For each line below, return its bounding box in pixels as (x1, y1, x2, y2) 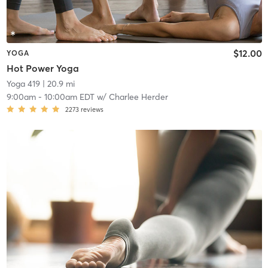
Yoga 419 (6, 78, 40, 90)
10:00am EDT (44, 92, 95, 103)
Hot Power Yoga (6, 62, 79, 75)
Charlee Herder (108, 92, 168, 103)
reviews (80, 105, 103, 114)
